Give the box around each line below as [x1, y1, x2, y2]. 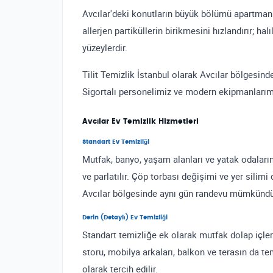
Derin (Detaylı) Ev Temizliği [82, 214, 168, 221]
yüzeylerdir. [82, 41, 127, 54]
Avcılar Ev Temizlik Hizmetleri [82, 118, 199, 125]
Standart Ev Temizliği [82, 139, 149, 145]
